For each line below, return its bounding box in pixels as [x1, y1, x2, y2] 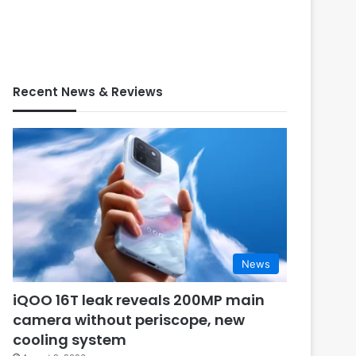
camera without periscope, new [13, 310, 246, 331]
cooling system [13, 330, 127, 350]
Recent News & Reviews [13, 83, 164, 100]
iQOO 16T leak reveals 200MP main [13, 290, 265, 311]
